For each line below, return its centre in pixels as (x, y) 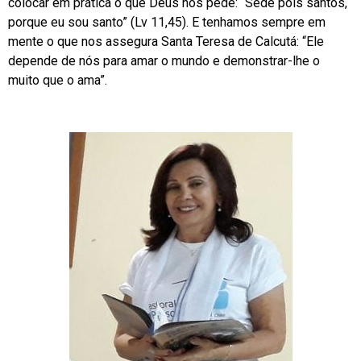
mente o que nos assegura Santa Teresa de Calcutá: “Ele (166, 41)
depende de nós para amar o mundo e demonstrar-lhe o (164, 60)
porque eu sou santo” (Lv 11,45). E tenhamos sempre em (167, 22)
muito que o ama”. (58, 80)
